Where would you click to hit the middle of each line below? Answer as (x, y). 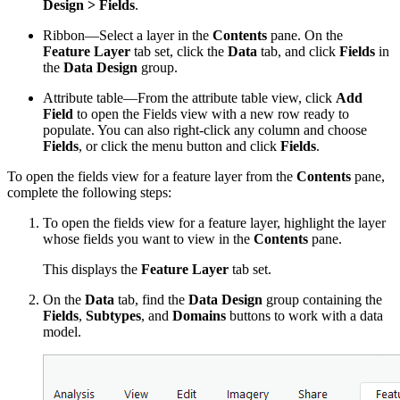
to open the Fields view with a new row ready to (211, 113)
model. (62, 331)
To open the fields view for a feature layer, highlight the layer (214, 222)
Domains (199, 315)
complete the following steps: (89, 192)
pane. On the (305, 35)
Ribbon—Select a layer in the (128, 35)
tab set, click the (179, 51)
